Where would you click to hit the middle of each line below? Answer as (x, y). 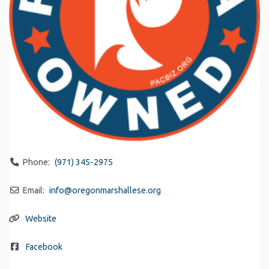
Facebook (44, 246)
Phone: (37, 162)
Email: (34, 190)
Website (41, 218)
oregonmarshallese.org (117, 190)
